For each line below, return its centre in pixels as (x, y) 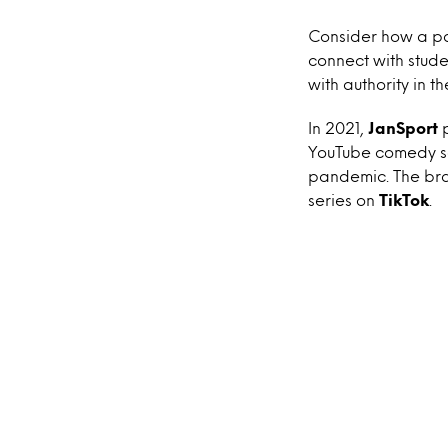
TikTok (404, 199)
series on (343, 199)
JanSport (405, 127)
